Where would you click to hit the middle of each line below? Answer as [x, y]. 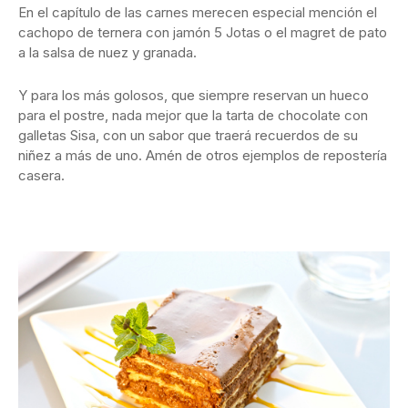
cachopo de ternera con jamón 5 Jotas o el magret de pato [203, 33]
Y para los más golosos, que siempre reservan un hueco [194, 96]
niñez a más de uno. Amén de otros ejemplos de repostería [203, 156]
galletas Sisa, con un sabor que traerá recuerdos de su [188, 136]
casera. [41, 176]
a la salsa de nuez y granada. [107, 53]
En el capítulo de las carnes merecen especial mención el [198, 13]
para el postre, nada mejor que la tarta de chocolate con [193, 116]
